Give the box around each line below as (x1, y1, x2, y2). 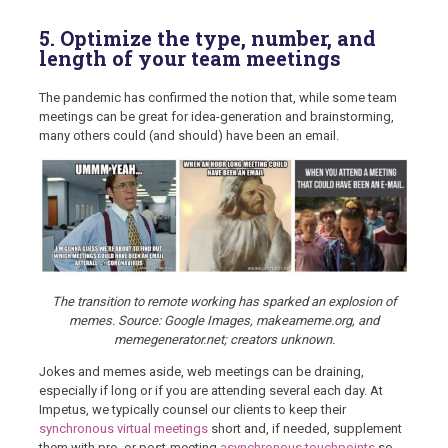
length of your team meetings (39, 45, 341, 72)
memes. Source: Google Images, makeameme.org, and (69, 313, 379, 329)
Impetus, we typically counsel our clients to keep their (39, 402, 346, 418)
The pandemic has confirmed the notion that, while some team (39, 89, 397, 105)
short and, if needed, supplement (208, 421, 402, 437)
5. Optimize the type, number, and (39, 25, 376, 52)
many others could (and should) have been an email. (39, 127, 339, 143)
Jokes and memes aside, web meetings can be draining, (39, 364, 364, 380)
